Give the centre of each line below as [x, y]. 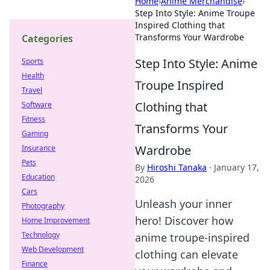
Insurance [39, 148]
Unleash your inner [184, 204]
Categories [47, 39]
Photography [43, 206]
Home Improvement [56, 220]
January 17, [237, 167]
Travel [32, 90]
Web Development [53, 249]
